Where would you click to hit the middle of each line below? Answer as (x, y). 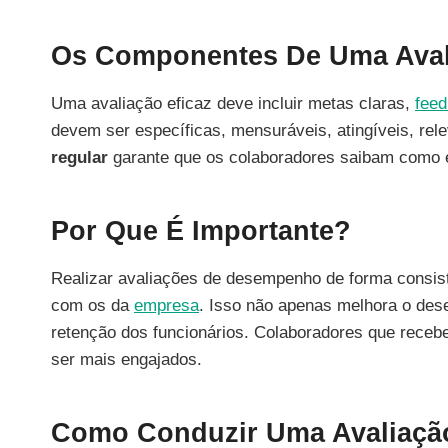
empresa (166, 305)
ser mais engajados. (126, 359)
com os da (92, 305)
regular (79, 157)
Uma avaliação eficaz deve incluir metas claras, (233, 103)
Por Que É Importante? (201, 231)
